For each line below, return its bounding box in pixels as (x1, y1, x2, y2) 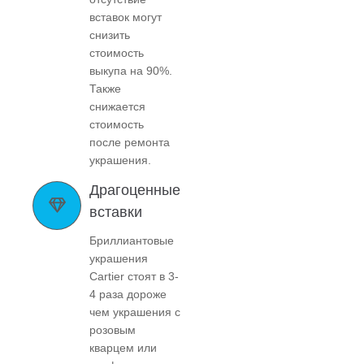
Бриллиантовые (89, 233, 174, 247)
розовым (89, 323, 136, 336)
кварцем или (89, 340, 157, 354)
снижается (89, 99, 145, 113)
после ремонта (89, 135, 170, 149)
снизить (89, 28, 130, 41)
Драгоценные (89, 181, 180, 198)
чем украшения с (89, 305, 180, 318)
